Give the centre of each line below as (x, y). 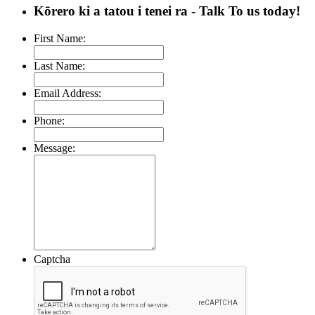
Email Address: (67, 94)
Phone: (49, 121)
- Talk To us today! (244, 11)
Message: (54, 148)
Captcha (52, 259)
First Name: (60, 39)
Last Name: (59, 66)
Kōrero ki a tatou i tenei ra (111, 11)
